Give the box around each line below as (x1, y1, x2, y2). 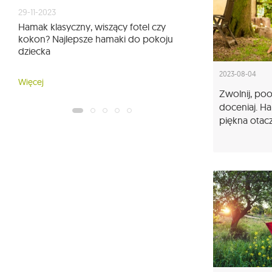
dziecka (18, 45, 50, 58)
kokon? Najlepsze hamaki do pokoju (18, 33, 173, 46)
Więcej (18, 76, 44, 88)
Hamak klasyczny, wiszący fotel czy (18, 21, 166, 33)
